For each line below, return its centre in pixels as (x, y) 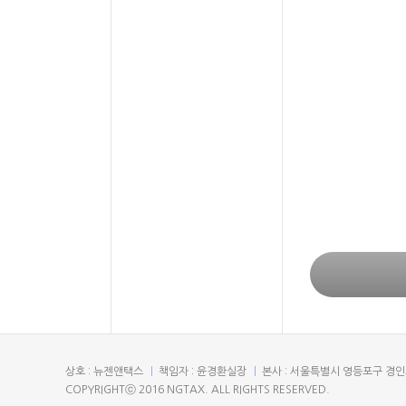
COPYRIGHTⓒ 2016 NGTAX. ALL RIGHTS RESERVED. (198, 390)
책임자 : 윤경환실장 (203, 372)
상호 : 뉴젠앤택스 (104, 372)
